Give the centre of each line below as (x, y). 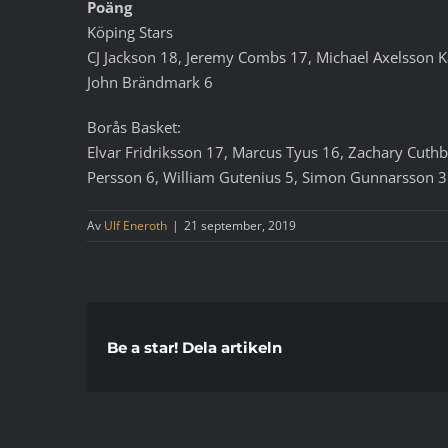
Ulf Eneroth (135, 225)
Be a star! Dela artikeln (194, 347)
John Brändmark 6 (150, 81)
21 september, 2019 (240, 225)
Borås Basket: (134, 126)
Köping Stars (130, 31)
